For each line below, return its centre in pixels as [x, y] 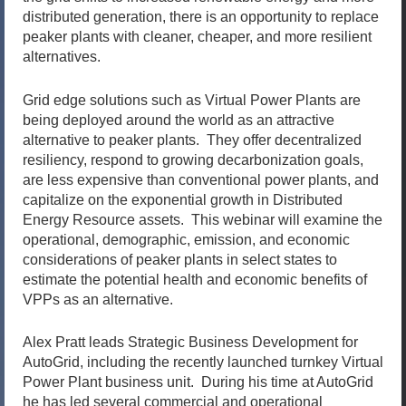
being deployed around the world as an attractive [179, 120]
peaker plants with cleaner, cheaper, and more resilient [197, 37]
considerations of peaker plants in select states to [180, 259]
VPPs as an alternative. [98, 299]
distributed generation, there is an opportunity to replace [201, 17]
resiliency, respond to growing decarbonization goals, [193, 159]
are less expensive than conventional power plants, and [201, 179]
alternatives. [62, 57]
